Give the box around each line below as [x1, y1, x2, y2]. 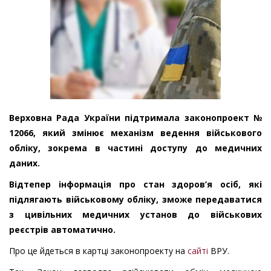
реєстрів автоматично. [9, 224, 116, 236]
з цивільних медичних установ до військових [9, 209, 262, 221]
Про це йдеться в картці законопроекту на [9, 245, 185, 257]
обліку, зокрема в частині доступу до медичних [9, 142, 262, 154]
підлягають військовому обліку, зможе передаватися [9, 194, 262, 206]
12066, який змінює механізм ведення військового [9, 127, 262, 139]
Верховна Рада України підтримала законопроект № [9, 112, 262, 124]
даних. [9, 157, 40, 169]
